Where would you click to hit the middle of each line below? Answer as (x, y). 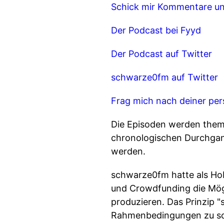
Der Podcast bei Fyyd (156, 30)
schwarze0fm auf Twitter (164, 77)
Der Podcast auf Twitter (161, 54)
